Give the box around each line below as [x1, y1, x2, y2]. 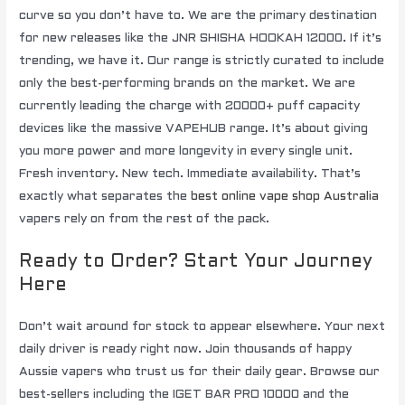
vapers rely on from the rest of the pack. [19, 213, 270, 226]
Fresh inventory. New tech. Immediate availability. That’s [19, 168, 362, 181]
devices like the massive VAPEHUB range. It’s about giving [19, 123, 369, 136]
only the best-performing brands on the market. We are [19, 78, 356, 90]
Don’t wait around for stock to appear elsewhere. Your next [19, 321, 386, 333]
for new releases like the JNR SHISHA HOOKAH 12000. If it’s [19, 33, 382, 45]
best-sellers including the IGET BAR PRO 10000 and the [19, 389, 350, 400]
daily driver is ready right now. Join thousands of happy [19, 344, 353, 355]
